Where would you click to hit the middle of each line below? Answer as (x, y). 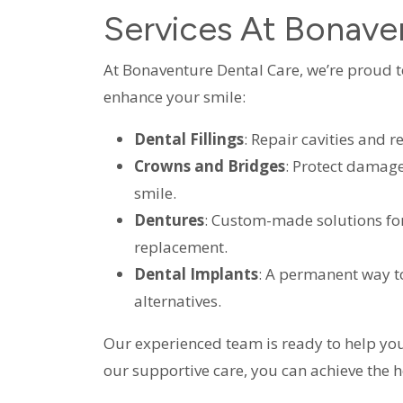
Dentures (169, 219)
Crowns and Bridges (209, 166)
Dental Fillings (188, 139)
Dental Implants (196, 273)
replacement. (180, 246)
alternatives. (177, 300)
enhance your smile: (174, 96)
